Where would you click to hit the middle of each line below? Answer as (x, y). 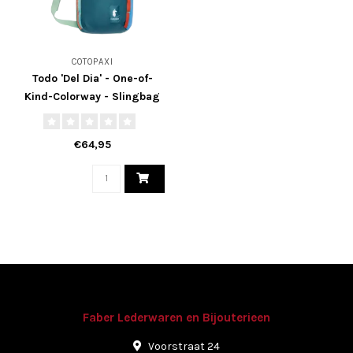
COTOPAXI (92, 62)
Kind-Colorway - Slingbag (92, 97)
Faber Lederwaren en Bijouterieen (176, 318)
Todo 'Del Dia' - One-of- (92, 78)
